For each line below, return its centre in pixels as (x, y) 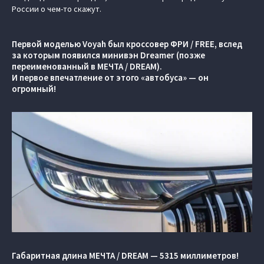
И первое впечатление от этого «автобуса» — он (110, 77)
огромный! (34, 89)
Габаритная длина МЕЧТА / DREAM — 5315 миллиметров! (126, 255)
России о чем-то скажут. (57, 9)
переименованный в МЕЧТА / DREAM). (87, 66)
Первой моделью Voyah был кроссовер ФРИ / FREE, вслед (127, 44)
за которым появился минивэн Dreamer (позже (108, 55)
